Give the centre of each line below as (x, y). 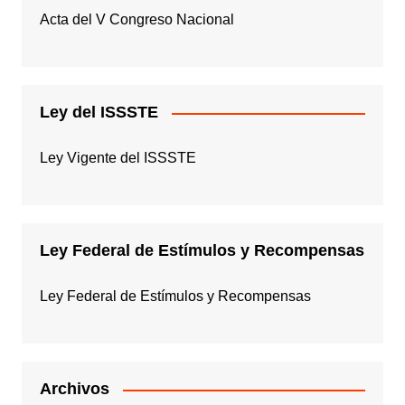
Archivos (74, 389)
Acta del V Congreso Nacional (137, 20)
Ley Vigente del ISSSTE (118, 158)
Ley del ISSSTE (99, 113)
